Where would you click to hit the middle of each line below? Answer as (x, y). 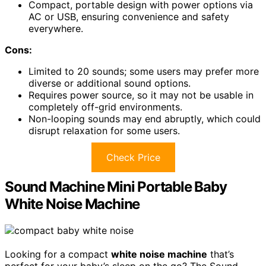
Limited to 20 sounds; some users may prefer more (144, 72)
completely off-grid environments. (105, 107)
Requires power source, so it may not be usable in (141, 95)
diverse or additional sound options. (110, 83)
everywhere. (56, 29)
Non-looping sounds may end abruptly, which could (145, 119)
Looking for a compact (58, 254)
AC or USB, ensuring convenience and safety (129, 17)
